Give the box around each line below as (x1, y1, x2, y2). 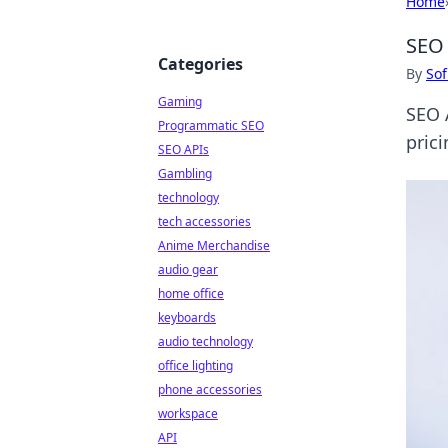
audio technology (158, 333, 253, 350)
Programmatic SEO (158, 117, 264, 134)
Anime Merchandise (158, 237, 270, 254)
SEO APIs (158, 141, 209, 158)
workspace (158, 405, 218, 422)
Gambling (158, 165, 212, 182)
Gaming (158, 93, 202, 110)
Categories (158, 53, 243, 75)
